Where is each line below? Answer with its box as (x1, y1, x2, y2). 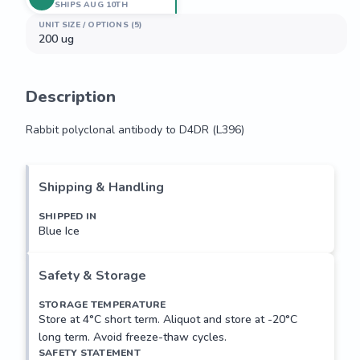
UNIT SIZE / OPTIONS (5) (39, 19, 143, 31)
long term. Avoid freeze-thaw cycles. (39, 329, 227, 345)
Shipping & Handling (39, 178, 164, 196)
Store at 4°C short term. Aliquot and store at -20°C (39, 312, 297, 327)
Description (26, 86, 116, 108)
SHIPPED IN (39, 210, 97, 223)
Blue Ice (39, 223, 80, 239)
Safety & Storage (39, 267, 146, 284)
